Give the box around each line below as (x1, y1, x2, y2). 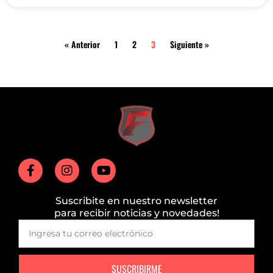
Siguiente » (169, 38, 209, 51)
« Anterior (64, 38, 100, 51)
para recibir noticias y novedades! (54, 207, 219, 219)
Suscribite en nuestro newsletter (55, 194, 218, 207)
